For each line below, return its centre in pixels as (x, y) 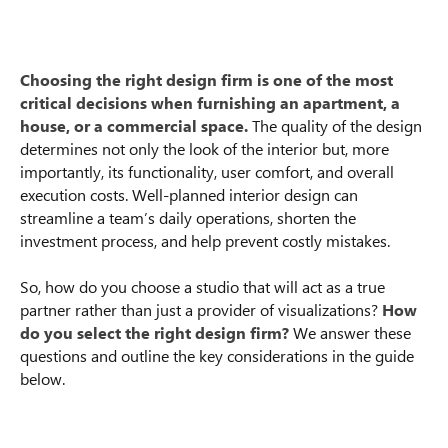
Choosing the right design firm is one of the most (206, 79)
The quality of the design (335, 125)
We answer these (350, 332)
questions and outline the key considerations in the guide (217, 355)
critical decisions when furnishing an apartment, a (210, 102)
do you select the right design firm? (154, 332)
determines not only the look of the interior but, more (204, 148)
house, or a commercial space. (134, 125)
